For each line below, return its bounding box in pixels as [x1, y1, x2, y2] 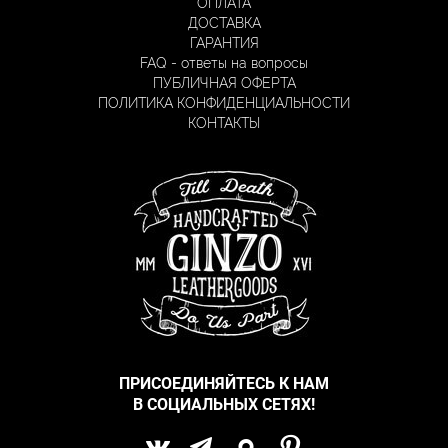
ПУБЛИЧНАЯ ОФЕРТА [152, 75, 296, 92]
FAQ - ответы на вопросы [140, 55, 308, 72]
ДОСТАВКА [187, 15, 261, 32]
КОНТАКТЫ [188, 115, 260, 132]
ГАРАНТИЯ [189, 35, 259, 52]
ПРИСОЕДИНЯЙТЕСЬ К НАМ [119, 372, 329, 395]
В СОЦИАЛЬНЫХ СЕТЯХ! [133, 393, 315, 416]
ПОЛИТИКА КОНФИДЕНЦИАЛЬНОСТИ [98, 95, 350, 112]
